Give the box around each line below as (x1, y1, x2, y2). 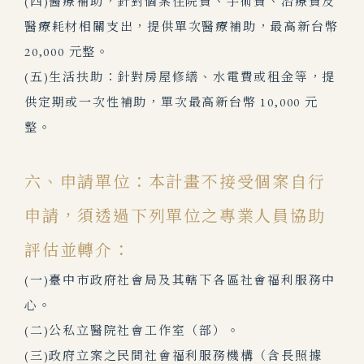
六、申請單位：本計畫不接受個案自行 (24, 171, 326, 193)
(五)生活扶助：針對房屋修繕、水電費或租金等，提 (24, 69, 336, 84)
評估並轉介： (24, 240, 131, 261)
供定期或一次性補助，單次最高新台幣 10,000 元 (24, 94, 318, 110)
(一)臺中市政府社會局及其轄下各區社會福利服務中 (24, 272, 336, 288)
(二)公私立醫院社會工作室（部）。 (24, 323, 240, 338)
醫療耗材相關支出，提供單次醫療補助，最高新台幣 (24, 19, 339, 34)
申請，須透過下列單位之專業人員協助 (24, 206, 326, 227)
